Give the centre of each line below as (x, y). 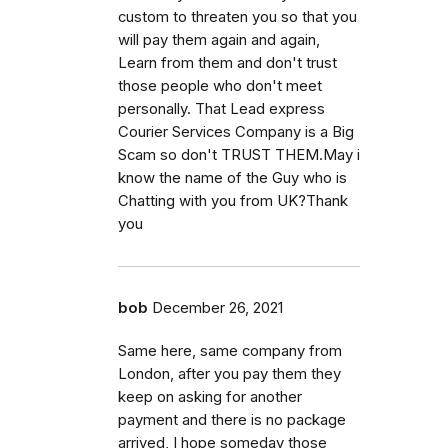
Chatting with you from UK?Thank (233, 201)
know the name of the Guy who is (232, 178)
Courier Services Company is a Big (236, 132)
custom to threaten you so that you (237, 17)
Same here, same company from (230, 351)
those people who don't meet (220, 86)
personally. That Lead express (221, 109)
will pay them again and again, (219, 40)
